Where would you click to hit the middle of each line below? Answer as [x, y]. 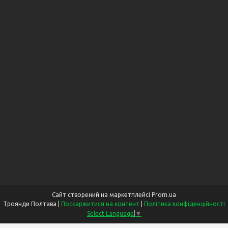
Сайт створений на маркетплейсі [102, 195]
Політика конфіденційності [184, 204]
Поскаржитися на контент [100, 204]
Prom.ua [164, 195]
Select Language [110, 213]
